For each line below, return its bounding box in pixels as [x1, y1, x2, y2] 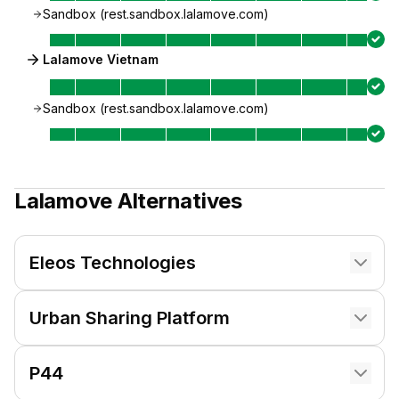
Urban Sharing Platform [29, 307, 230, 329]
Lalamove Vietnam [43, 52, 159, 67]
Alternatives [112, 188, 242, 214]
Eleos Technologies [29, 252, 196, 273]
